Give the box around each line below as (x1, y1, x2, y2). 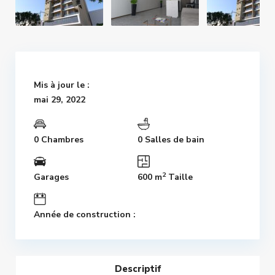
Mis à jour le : (34, 79, 90, 91)
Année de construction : (34, 209, 136, 221)
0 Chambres (34, 134, 83, 146)
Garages (34, 171, 69, 184)
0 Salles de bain (137, 134, 204, 146)
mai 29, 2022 (34, 94, 85, 106)
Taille (166, 171, 193, 184)
